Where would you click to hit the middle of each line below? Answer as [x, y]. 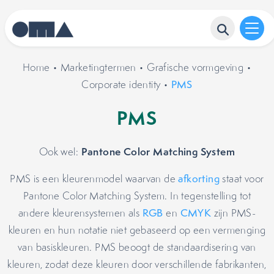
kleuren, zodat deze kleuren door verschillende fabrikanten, [137, 264]
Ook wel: [60, 152]
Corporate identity [121, 84]
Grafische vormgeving [195, 67]
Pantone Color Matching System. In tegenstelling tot [137, 196]
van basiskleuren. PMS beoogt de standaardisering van [137, 247]
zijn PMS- [234, 213]
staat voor [242, 179]
